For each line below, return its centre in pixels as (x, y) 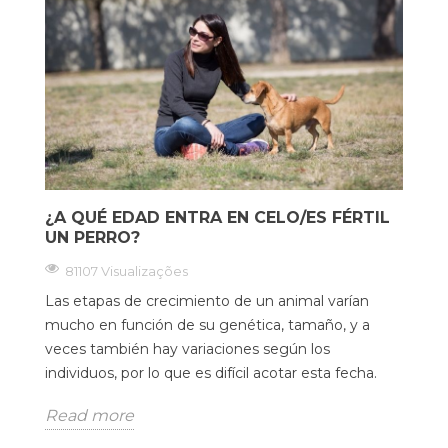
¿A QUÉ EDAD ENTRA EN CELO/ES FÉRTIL (217, 218)
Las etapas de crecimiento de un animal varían (207, 301)
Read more (89, 415)
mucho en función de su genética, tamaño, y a (207, 325)
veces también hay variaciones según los (187, 349)
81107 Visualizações (126, 271)
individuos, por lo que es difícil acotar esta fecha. (211, 373)
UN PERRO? (92, 238)
